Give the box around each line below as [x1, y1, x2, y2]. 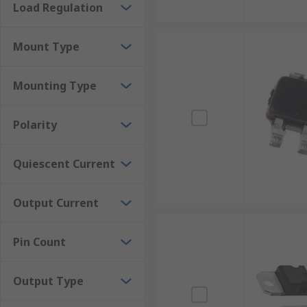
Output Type [13, 273, 84, 288]
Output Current [13, 195, 99, 210]
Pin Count [13, 234, 66, 249]
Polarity [13, 117, 57, 132]
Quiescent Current [13, 156, 115, 171]
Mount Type [13, 39, 79, 54]
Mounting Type [13, 78, 97, 93]
